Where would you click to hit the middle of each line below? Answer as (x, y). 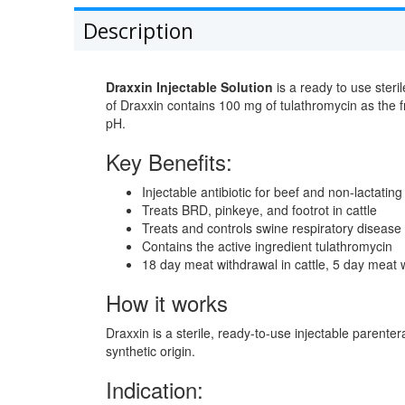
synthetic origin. (151, 351)
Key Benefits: (169, 162)
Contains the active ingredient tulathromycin (267, 246)
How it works (167, 303)
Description (138, 31)
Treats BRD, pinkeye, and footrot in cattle (259, 210)
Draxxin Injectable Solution (189, 87)
